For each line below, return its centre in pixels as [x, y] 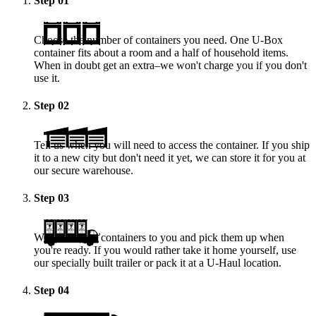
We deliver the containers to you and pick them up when [159, 238]
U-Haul [224, 263]
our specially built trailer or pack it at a [120, 263]
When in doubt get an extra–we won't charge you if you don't [170, 65]
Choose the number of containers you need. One [143, 39]
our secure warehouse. [84, 170]
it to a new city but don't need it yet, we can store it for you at [170, 157]
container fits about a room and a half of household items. [161, 52]
